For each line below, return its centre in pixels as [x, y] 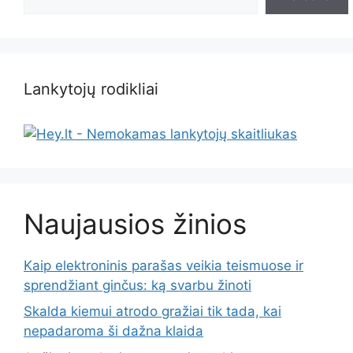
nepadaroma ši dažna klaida [113, 331]
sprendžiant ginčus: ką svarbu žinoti [137, 285]
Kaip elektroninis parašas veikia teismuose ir [163, 265]
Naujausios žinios [135, 223]
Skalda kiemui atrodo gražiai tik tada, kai [152, 312]
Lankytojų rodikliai [91, 89]
